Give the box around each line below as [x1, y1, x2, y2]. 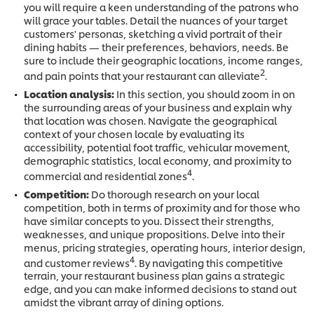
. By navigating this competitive [135, 255, 283, 269]
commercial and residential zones [24, 168, 187, 182]
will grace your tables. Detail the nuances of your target [24, 13, 287, 27]
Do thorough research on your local [91, 186, 259, 200]
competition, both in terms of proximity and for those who [24, 200, 300, 214]
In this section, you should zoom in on [116, 87, 295, 101]
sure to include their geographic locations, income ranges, [24, 53, 303, 67]
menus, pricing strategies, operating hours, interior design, [24, 240, 306, 254]
